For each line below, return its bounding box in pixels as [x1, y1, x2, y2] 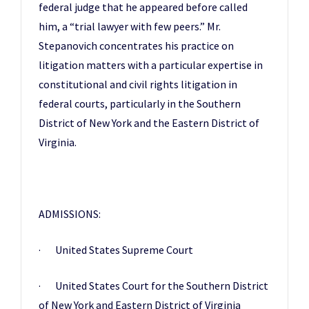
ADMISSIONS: [39, 207, 101, 221]
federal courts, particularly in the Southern [39, 97, 241, 110]
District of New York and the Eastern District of [39, 116, 259, 130]
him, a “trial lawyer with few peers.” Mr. [39, 19, 221, 33]
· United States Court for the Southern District [39, 279, 268, 292]
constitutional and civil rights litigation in [39, 77, 237, 91]
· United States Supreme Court [39, 243, 193, 257]
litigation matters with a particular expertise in [39, 58, 263, 72]
